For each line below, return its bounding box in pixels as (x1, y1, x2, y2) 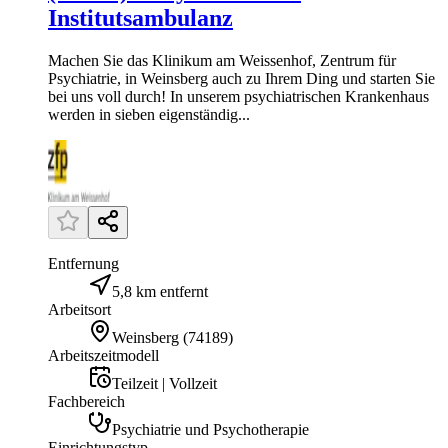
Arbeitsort (48, 300, 111, 318)
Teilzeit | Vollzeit (112, 374, 217, 392)
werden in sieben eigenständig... (48, 105, 250, 123)
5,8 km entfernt (112, 282, 208, 300)
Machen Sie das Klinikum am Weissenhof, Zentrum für (48, 51, 396, 69)
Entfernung (48, 254, 119, 272)
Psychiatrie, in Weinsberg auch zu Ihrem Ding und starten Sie (48, 69, 435, 87)
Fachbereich (48, 392, 125, 410)
